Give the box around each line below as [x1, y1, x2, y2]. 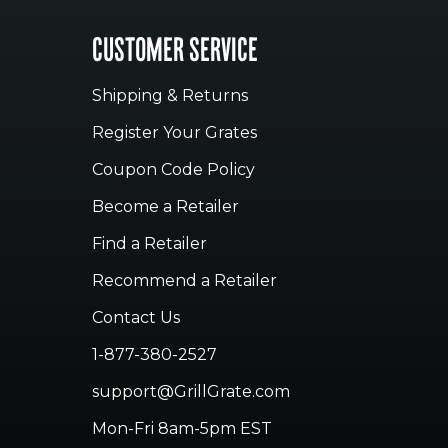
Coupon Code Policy [92, 159, 255, 179]
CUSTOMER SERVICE [92, 35, 258, 71]
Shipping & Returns [92, 85, 248, 105]
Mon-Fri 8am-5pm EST [92, 418, 272, 438]
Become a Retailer [92, 196, 239, 216]
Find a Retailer [92, 233, 207, 253]
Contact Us [92, 307, 180, 327]
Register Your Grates [92, 122, 257, 142]
